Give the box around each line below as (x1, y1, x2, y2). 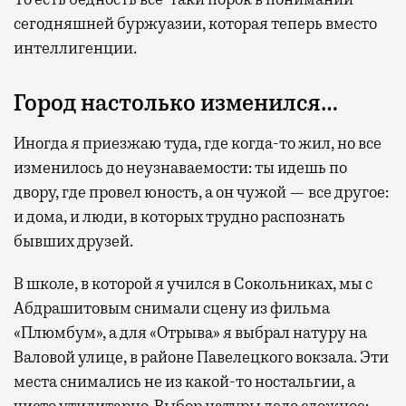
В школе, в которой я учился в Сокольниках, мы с (14, 274, 372, 295)
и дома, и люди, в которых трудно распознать (14, 207, 345, 227)
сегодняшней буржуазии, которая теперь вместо (14, 14, 377, 34)
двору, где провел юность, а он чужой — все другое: (14, 182, 389, 203)
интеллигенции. (14, 38, 137, 59)
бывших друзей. (14, 231, 133, 252)
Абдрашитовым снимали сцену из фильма (14, 298, 330, 319)
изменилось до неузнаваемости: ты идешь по (14, 158, 347, 179)
